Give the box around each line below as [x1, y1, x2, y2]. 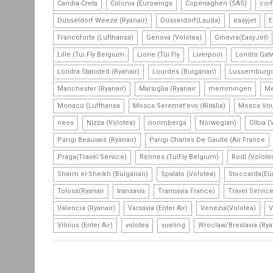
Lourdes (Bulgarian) [152, 67, 216, 76]
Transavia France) [158, 186, 215, 195]
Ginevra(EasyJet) [214, 33, 268, 41]
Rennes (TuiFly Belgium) [140, 152, 219, 161]
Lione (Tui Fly [137, 50, 180, 58]
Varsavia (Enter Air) [128, 204, 188, 212]
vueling [161, 221, 185, 229]
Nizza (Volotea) [87, 118, 135, 127]
